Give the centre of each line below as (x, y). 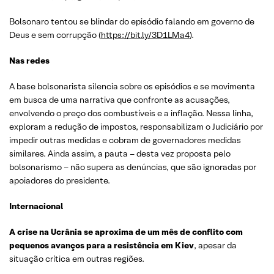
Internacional (36, 206)
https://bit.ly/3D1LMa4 (145, 35)
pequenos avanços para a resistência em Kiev (102, 245)
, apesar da (215, 245)
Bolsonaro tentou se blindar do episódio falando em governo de (132, 21)
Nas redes (29, 61)
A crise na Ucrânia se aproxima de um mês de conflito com (126, 232)
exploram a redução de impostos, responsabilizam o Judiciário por (136, 127)
